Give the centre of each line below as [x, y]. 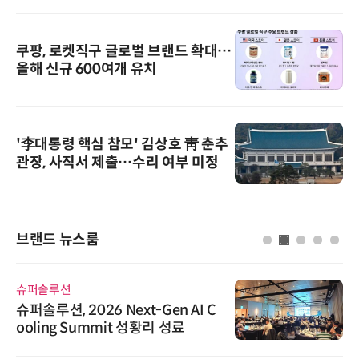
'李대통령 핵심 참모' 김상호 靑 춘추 [122, 145]
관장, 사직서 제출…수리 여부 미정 [117, 163]
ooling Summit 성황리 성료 [101, 328]
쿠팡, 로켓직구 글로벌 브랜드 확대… [124, 51]
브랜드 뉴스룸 [58, 239]
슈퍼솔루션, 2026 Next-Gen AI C [116, 311]
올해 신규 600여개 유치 [87, 69]
